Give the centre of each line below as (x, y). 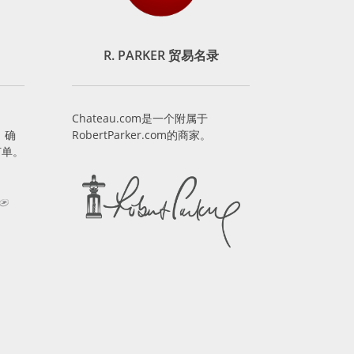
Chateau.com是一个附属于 (140, 118)
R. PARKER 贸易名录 (161, 55)
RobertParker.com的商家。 (141, 135)
